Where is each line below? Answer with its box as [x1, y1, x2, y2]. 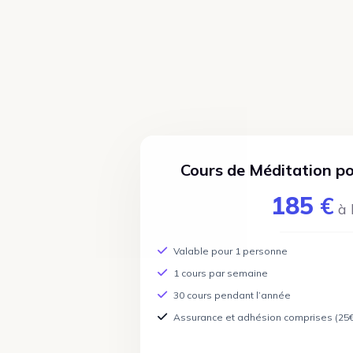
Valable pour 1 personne [173, 245, 288, 257]
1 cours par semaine [173, 267, 268, 279]
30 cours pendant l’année [173, 289, 291, 301]
